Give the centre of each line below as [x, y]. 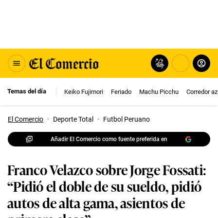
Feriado [121, 91]
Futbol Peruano [127, 119]
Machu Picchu [159, 91]
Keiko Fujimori [84, 91]
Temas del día [27, 91]
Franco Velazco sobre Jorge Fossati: [107, 169]
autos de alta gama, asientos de [96, 202]
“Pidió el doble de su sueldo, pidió [105, 186]
